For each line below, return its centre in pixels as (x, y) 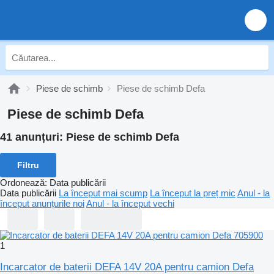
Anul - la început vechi (130, 203)
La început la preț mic (193, 193)
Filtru (28, 165)
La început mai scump (103, 193)
